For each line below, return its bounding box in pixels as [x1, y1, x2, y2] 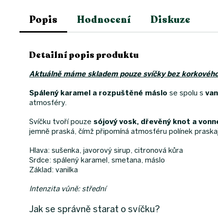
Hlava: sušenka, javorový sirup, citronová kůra [29, 145, 183, 155]
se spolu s [167, 88, 205, 97]
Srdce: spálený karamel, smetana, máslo [29, 155, 165, 164]
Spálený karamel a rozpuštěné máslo [29, 88, 167, 97]
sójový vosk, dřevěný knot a [93, 117, 199, 126]
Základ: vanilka [29, 165, 78, 174]
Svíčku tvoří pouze [29, 117, 93, 126]
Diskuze [150, 13, 190, 26]
